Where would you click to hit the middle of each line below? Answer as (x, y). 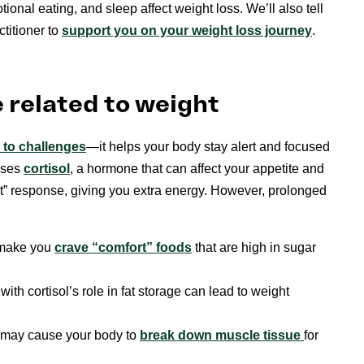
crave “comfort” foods (123, 248)
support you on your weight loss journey (187, 30)
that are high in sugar (254, 248)
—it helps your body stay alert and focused (208, 147)
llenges (64, 147)
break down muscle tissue (222, 336)
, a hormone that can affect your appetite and (197, 169)
